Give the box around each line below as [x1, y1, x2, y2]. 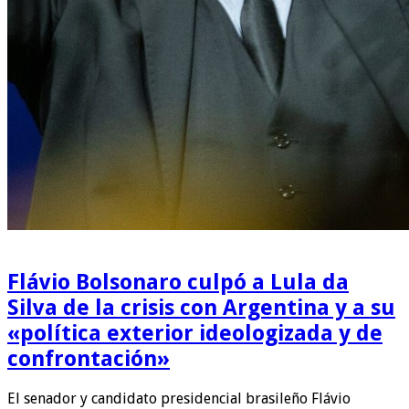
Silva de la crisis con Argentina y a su [7, 294, 395, 320]
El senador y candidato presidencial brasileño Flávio [7, 389, 351, 407]
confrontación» [7, 345, 170, 372]
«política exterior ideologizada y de [7, 320, 383, 346]
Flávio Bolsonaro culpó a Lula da [7, 268, 349, 295]
